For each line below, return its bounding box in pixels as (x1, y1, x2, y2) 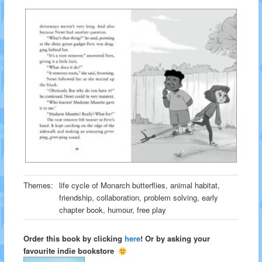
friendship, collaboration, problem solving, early (58, 192, 218, 204)
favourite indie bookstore (23, 245, 119, 257)
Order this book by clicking (23, 233, 125, 244)
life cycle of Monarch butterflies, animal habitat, (58, 180, 220, 191)
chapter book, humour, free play (58, 204, 166, 216)
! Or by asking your (140, 233, 210, 244)
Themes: (23, 180, 53, 191)
